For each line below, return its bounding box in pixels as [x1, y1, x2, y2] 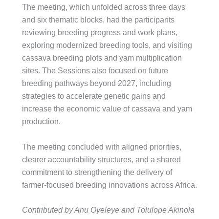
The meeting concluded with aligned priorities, [22, 142, 181, 151]
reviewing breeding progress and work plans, [22, 28, 177, 37]
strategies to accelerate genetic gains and [22, 92, 166, 100]
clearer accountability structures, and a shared [22, 155, 181, 164]
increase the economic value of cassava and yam [22, 105, 192, 113]
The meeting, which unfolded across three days [22, 3, 185, 11]
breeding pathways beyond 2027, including [22, 79, 171, 88]
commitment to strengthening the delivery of [22, 168, 172, 176]
